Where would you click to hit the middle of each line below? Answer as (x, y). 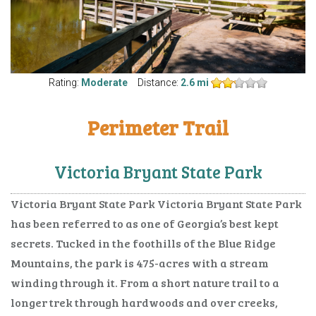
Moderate (104, 82)
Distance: (158, 82)
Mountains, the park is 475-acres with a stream (140, 262)
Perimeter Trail (158, 127)
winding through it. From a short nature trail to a (145, 282)
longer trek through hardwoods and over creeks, (144, 302)
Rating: (65, 82)
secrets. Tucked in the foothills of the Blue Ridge (143, 243)
